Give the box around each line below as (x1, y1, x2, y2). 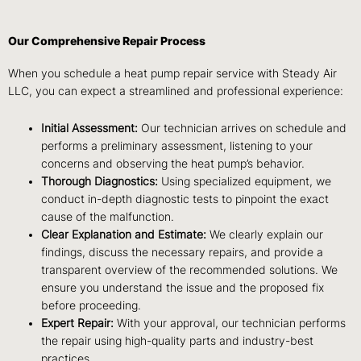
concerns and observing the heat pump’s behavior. (41, 157, 305, 171)
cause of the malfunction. (41, 210, 175, 224)
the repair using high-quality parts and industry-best (41, 334, 314, 348)
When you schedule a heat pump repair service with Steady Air (8, 67, 337, 81)
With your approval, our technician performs (114, 317, 346, 330)
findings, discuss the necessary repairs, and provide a (41, 246, 324, 259)
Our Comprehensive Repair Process (8, 35, 205, 48)
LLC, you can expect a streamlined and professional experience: (8, 85, 343, 98)
